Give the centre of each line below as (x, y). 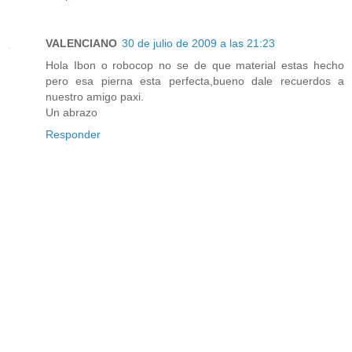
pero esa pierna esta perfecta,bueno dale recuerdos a (195, 81)
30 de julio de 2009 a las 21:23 (198, 44)
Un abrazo (71, 113)
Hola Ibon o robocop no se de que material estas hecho (195, 66)
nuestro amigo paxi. (95, 97)
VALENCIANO (81, 44)
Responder (73, 135)
